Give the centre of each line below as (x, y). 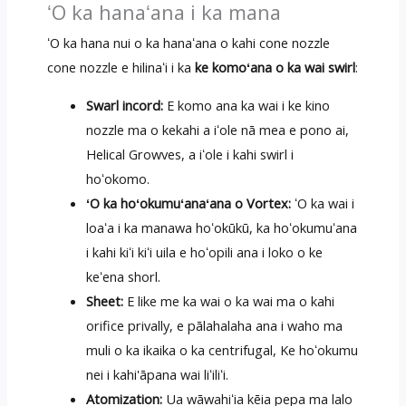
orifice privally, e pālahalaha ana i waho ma (215, 325)
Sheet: (105, 300)
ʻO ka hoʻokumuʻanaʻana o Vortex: (189, 203)
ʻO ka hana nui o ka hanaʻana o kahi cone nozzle (188, 42)
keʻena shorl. (124, 276)
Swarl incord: (125, 105)
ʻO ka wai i (323, 203)
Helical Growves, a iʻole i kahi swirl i (190, 154)
